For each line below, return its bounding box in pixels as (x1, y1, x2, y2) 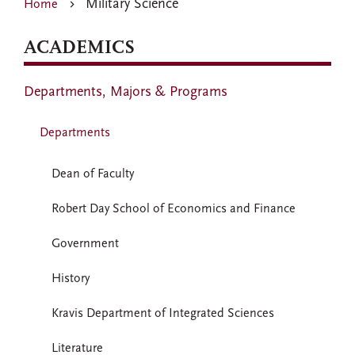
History (52, 273, 90, 285)
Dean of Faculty (52, 168, 134, 181)
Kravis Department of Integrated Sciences (52, 307, 274, 320)
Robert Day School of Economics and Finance (52, 203, 296, 216)
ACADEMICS (24, 39, 135, 58)
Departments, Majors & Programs (24, 84, 227, 100)
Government (52, 238, 119, 250)
